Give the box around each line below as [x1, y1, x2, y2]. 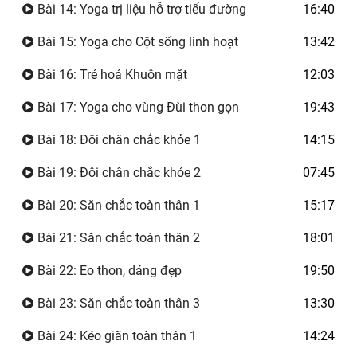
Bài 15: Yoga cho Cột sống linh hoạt [34, 34, 239, 49]
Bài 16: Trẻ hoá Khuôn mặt [34, 67, 188, 82]
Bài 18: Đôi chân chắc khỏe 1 [34, 132, 202, 147]
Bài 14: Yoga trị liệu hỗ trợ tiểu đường [34, 2, 247, 17]
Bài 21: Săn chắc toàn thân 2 [34, 230, 201, 245]
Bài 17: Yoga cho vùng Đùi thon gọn [34, 100, 240, 115]
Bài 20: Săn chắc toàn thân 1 [34, 198, 201, 213]
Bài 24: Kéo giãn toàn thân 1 [34, 328, 198, 343]
